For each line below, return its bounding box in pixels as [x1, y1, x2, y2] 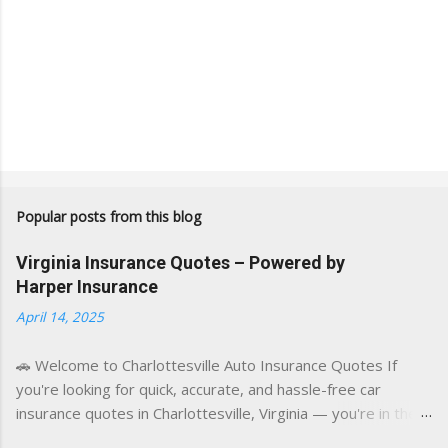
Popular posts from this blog [16, 206, 201, 226]
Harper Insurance [16, 275, 158, 297]
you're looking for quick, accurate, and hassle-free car [16, 378, 381, 399]
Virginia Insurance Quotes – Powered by [16, 251, 345, 273]
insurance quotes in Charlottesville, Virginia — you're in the [16, 402, 417, 423]
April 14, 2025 [16, 307, 104, 326]
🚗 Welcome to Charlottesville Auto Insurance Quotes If [16, 354, 397, 375]
